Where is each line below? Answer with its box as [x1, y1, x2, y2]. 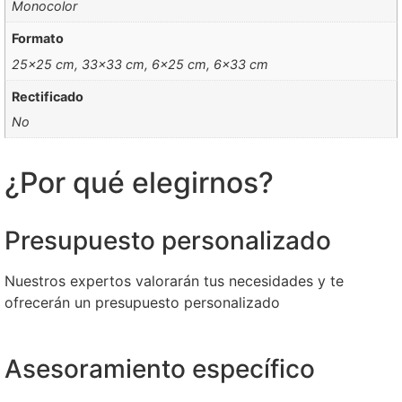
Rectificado [12, 88, 84, 104]
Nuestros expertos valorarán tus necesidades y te [4, 271, 344, 290]
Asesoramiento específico [4, 354, 315, 385]
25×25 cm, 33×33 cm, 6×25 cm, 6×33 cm [12, 56, 269, 72]
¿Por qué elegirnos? [4, 164, 274, 200]
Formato [12, 31, 65, 47]
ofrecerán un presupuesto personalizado [4, 293, 280, 311]
